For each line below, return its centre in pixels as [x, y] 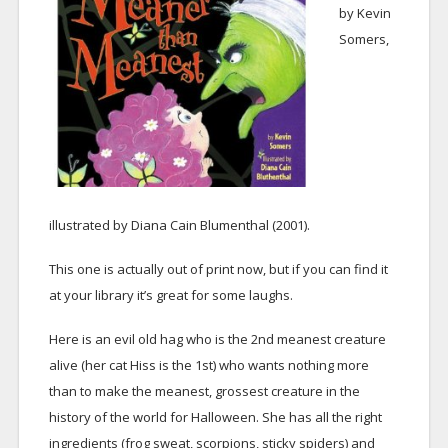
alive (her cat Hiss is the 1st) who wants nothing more [208, 364]
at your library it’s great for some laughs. [170, 294]
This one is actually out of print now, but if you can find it [218, 268]
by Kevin [364, 12]
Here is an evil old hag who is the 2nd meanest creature [217, 338]
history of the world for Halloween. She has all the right [215, 416]
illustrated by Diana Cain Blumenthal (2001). [179, 224]
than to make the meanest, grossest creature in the [204, 390]
